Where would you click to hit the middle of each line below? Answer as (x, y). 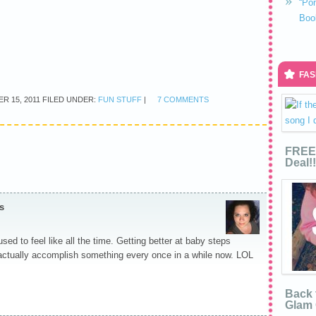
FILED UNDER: (70, 99)
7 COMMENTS (183, 99)
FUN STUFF (120, 99)
